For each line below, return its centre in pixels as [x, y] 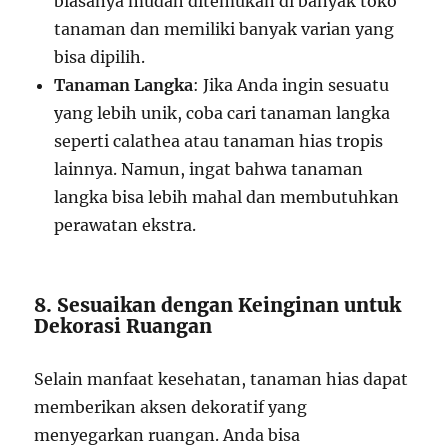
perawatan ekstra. [125, 225]
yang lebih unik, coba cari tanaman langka [222, 113]
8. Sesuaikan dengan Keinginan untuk [218, 305]
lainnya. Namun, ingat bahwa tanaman [209, 169]
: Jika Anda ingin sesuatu [291, 85]
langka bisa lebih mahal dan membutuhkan [227, 197]
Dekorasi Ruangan [123, 326]
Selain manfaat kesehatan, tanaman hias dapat [221, 379]
